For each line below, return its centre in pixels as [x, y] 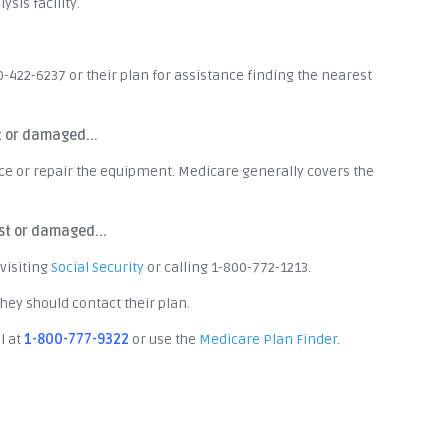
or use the [164, 339]
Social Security [97, 267]
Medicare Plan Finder [268, 339]
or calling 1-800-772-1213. [227, 267]
